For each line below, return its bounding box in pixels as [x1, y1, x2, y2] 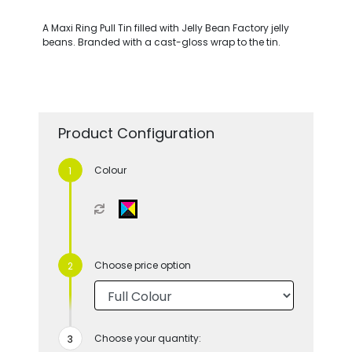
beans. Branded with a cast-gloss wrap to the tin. [42, 35, 280, 49]
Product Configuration [57, 123, 214, 143]
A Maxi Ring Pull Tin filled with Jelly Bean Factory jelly [42, 20, 289, 35]
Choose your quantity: [93, 331, 201, 345]
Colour [93, 163, 126, 177]
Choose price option [93, 258, 191, 272]
